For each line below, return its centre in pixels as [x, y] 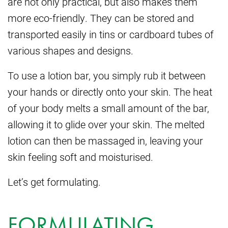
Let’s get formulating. [54, 182]
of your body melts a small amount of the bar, [108, 108]
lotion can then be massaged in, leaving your [105, 141]
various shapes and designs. [70, 51]
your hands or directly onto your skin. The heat [110, 92]
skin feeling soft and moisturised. [80, 157]
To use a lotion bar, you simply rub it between [107, 76]
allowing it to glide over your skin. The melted [106, 124]
